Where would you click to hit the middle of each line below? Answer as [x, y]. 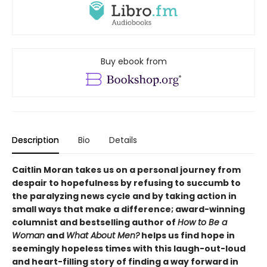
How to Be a [202, 222]
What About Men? [103, 235]
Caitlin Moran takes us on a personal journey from [126, 170]
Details [123, 140]
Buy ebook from [133, 61]
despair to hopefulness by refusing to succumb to [126, 183]
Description [35, 140]
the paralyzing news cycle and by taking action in [124, 196]
